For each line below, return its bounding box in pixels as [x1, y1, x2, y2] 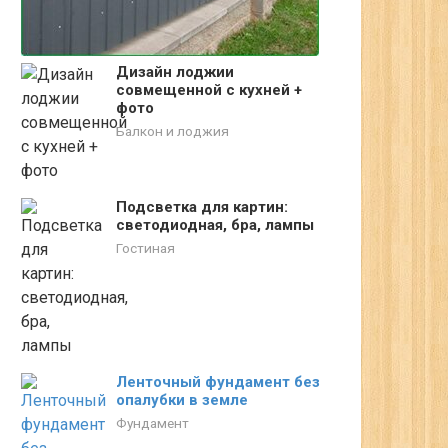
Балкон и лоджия [116, 123, 229, 139]
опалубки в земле [116, 391, 248, 409]
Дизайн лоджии [116, 63, 234, 81]
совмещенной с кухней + [116, 81, 302, 99]
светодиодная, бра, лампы [116, 216, 314, 234]
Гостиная [116, 240, 175, 256]
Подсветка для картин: [116, 198, 288, 216]
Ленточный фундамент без [116, 373, 320, 391]
